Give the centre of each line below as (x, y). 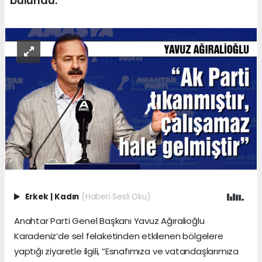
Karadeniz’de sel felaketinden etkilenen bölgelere (119, 236)
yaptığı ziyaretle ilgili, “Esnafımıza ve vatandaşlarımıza (127, 251)
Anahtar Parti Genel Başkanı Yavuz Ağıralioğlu (109, 220)
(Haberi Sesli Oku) (116, 196)
